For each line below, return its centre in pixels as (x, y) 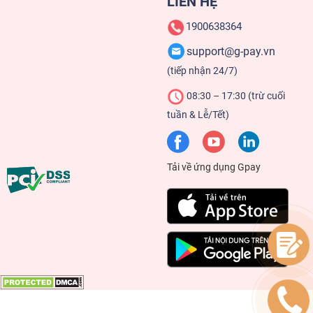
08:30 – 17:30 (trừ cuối (235, 96)
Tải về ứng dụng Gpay (214, 167)
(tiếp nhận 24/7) (202, 71)
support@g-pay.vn (231, 51)
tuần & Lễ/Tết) (198, 115)
